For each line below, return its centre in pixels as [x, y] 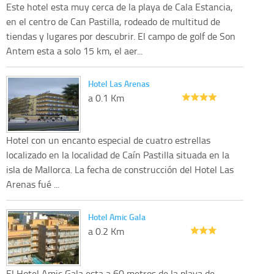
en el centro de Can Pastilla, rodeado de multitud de [113, 21]
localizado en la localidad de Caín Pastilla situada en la [118, 154]
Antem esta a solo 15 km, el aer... [74, 50]
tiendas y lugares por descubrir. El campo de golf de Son [121, 36]
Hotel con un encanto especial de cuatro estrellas [108, 140]
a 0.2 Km [106, 231]
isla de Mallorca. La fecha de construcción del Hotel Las [120, 169]
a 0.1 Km [106, 98]
